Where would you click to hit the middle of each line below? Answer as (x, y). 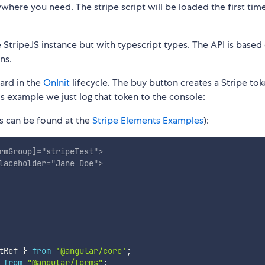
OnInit (56, 83)
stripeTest (70, 152)
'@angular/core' (91, 251)
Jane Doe (74, 164)
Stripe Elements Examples (148, 121)
